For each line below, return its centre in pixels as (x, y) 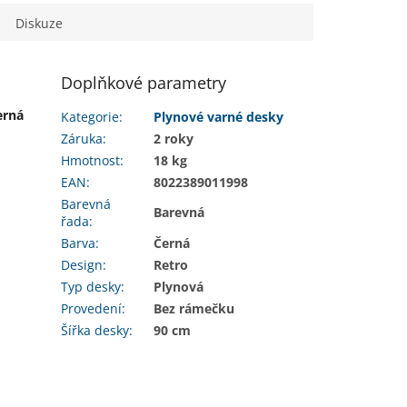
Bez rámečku (194, 309)
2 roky (174, 139)
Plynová (179, 287)
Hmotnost (91, 161)
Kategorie (90, 117)
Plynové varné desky (219, 117)
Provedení (92, 309)
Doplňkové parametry (144, 83)
